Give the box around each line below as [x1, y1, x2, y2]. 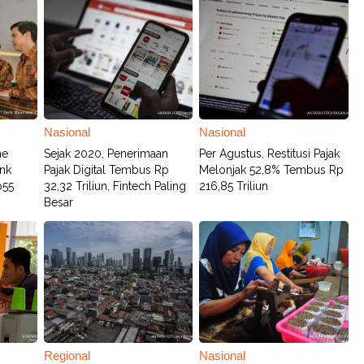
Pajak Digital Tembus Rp [44, 163, 170, 176]
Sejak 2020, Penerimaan [44, 147, 169, 160]
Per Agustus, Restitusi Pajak [199, 147, 340, 160]
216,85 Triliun [199, 180, 269, 193]
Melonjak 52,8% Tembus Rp [199, 163, 344, 176]
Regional [44, 349, 91, 362]
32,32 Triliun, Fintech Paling [44, 180, 187, 193]
